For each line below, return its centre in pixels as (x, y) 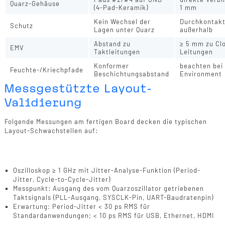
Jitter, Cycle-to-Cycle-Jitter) (62, 180)
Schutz (22, 26)
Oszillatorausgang (45, 159)
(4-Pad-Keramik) (121, 8)
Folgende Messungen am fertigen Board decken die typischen (105, 121)
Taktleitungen (117, 52)
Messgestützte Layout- (78, 89)
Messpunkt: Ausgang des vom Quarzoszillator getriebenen (108, 189)
